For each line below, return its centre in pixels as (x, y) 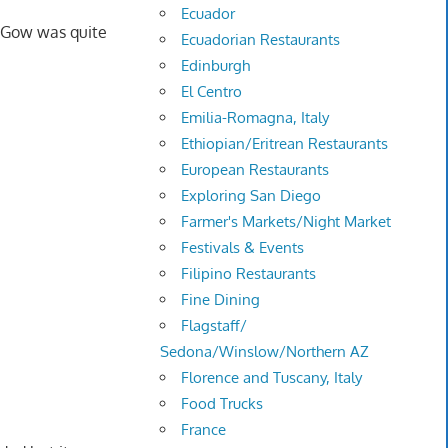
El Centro (212, 92)
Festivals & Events (243, 248)
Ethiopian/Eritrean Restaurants (285, 144)
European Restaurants (255, 170)
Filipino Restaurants (249, 274)
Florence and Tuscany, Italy (272, 378)
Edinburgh (216, 66)
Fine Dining (221, 300)
